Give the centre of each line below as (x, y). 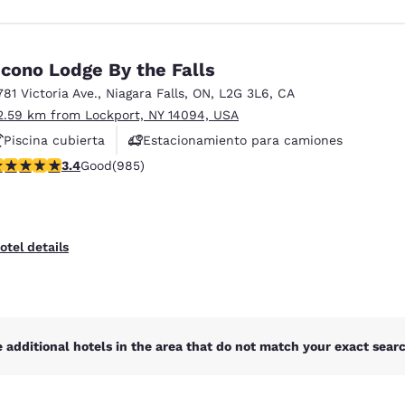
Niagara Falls (145, 93)
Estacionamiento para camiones (243, 140)
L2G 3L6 (244, 93)
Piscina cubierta (54, 140)
